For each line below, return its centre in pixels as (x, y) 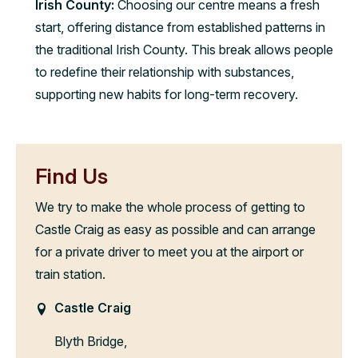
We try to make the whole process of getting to (170, 207)
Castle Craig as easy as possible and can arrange (175, 229)
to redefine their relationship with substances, (165, 72)
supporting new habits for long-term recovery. (167, 94)
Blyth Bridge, (91, 341)
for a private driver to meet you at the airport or (169, 251)
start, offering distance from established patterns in (180, 27)
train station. (70, 274)
